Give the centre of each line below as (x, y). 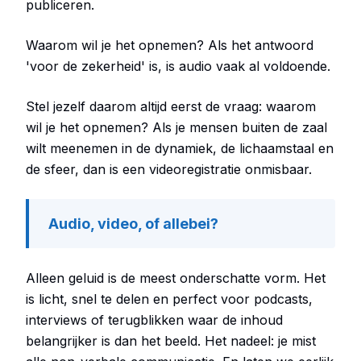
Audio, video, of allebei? (133, 224)
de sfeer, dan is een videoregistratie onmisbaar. (169, 169)
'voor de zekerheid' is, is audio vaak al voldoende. (178, 66)
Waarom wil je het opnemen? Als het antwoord (170, 45)
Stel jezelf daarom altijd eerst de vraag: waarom (171, 106)
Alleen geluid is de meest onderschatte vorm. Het (176, 278)
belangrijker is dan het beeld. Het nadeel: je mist (171, 341)
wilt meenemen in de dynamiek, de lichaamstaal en (180, 148)
